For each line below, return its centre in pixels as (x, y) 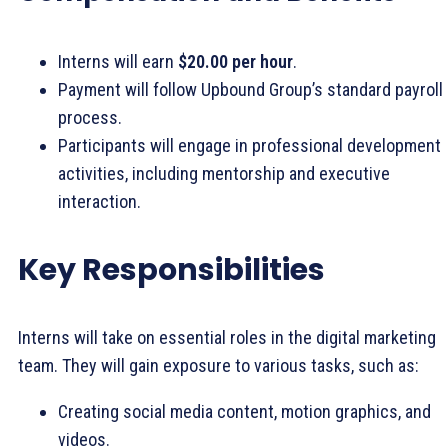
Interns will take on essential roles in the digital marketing (227, 337)
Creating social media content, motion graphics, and (244, 411)
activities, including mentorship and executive (224, 173)
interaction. (99, 201)
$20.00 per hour (235, 61)
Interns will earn (118, 61)
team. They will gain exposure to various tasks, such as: (218, 365)
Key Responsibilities (171, 269)
